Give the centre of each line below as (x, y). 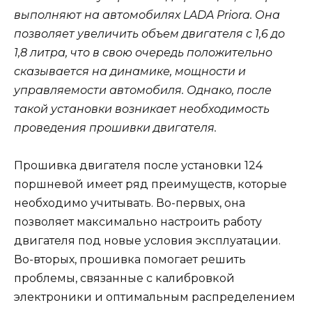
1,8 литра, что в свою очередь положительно (143, 52)
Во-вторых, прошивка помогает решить (130, 260)
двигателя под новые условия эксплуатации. (147, 241)
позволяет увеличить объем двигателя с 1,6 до (149, 33)
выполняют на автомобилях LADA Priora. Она (147, 15)
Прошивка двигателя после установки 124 (138, 166)
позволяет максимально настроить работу (138, 222)
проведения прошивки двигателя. (115, 127)
